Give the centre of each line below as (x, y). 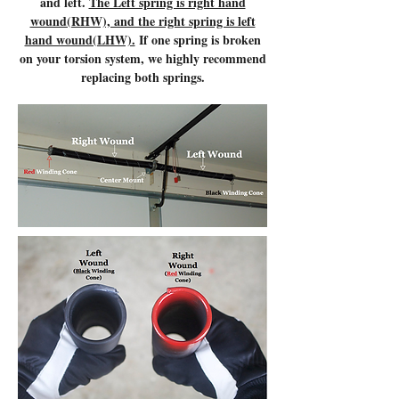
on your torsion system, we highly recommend (142, 58)
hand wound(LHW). (80, 40)
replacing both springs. (142, 77)
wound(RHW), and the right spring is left (142, 21)
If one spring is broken (198, 40)
